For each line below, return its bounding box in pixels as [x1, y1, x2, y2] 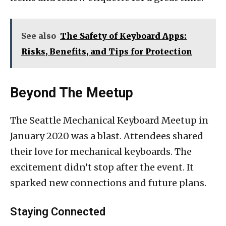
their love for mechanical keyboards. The [10, 145, 192, 157]
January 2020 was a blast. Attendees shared [10, 130, 203, 142]
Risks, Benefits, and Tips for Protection [21, 46, 192, 56]
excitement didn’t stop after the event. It [10, 161, 194, 173]
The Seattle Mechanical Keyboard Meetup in [10, 114, 208, 126]
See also [21, 30, 56, 41]
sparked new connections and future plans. [10, 177, 206, 189]
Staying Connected [10, 205, 105, 218]
